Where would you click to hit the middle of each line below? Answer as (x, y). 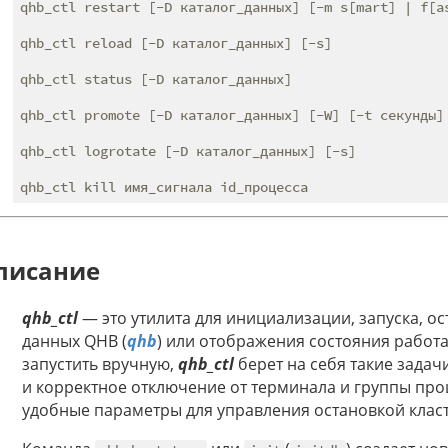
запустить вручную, (100, 364)
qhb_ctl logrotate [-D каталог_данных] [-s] (188, 151)
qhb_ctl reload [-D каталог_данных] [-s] (176, 43)
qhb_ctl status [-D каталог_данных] (156, 79)
